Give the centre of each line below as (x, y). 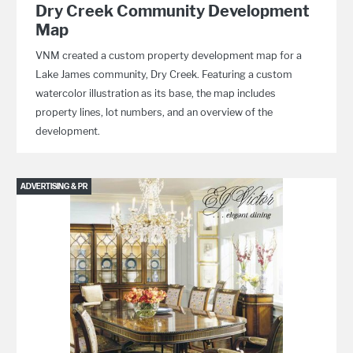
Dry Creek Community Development (173, 11)
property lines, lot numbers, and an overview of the (154, 112)
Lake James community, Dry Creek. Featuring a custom (164, 74)
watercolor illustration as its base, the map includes (156, 93)
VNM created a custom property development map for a (169, 56)
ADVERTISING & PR (54, 187)
